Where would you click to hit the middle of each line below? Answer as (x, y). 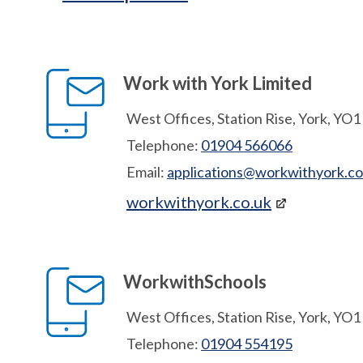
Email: (145, 172)
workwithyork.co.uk (199, 202)
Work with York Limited (218, 83)
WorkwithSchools (195, 282)
